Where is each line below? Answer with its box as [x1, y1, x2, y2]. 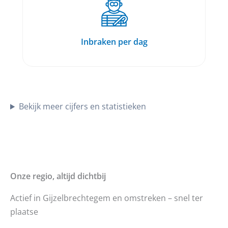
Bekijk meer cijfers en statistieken [19, 100, 147, 112]
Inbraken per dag [80, 36, 148, 48]
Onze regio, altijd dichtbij [10, 170, 106, 182]
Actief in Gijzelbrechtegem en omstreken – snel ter [10, 192, 203, 204]
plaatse [10, 206, 38, 218]
